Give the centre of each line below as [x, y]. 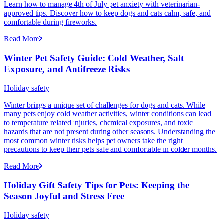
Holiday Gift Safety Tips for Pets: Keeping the [97, 185]
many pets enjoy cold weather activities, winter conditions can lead [108, 113]
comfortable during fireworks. [50, 22]
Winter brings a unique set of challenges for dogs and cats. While [105, 105]
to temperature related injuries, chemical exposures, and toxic [98, 122]
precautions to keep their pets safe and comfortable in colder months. [110, 149]
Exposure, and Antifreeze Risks [67, 69]
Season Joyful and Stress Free [64, 196]
